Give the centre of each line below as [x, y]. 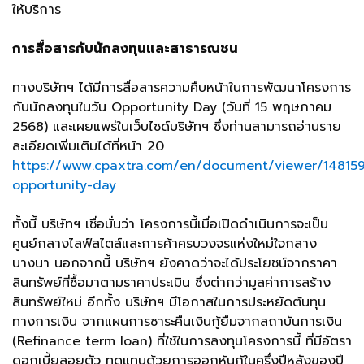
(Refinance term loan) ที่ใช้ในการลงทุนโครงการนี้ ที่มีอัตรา [182, 341]
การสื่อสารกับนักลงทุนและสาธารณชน [125, 49]
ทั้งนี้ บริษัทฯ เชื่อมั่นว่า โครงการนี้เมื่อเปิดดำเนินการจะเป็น [170, 224]
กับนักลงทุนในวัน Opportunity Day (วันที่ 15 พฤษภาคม [172, 107]
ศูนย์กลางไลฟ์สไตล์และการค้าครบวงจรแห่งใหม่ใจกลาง [165, 244]
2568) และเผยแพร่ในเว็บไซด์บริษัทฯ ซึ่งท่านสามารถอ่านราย [177, 127]
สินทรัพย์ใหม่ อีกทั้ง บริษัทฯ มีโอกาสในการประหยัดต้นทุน [169, 302]
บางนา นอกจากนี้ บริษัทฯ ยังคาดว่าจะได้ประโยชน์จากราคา [175, 263]
